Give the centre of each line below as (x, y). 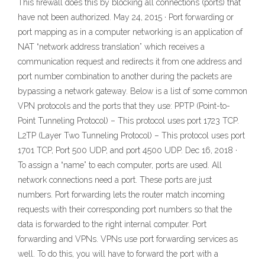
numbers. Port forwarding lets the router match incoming (121, 195)
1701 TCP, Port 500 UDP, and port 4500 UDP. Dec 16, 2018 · (127, 150)
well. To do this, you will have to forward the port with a (118, 254)
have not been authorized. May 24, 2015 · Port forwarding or (126, 17)
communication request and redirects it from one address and (130, 62)
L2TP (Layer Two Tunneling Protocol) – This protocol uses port (131, 135)
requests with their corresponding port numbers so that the (125, 209)
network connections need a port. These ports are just (115, 180)
